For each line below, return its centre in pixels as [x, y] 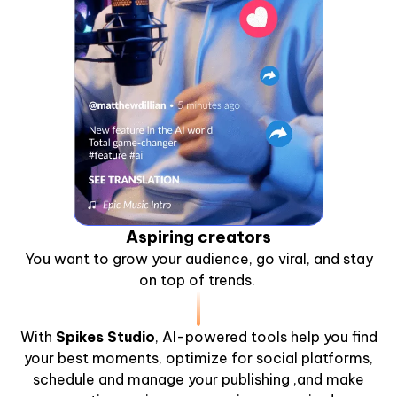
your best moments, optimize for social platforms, [198, 358]
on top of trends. [198, 280]
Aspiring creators [198, 237]
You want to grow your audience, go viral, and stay [198, 258]
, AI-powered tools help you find [266, 336]
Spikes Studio [105, 336]
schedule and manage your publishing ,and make [198, 379]
